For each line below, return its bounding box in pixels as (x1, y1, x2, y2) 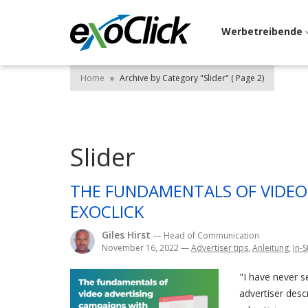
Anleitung (252, 242, 289, 254)
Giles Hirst (102, 228, 153, 241)
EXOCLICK (70, 200, 144, 223)
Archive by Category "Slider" (120, 72, 229, 84)
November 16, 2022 (102, 242, 181, 254)
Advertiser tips (191, 242, 248, 254)
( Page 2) (229, 72, 264, 84)
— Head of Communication (153, 230, 259, 241)
